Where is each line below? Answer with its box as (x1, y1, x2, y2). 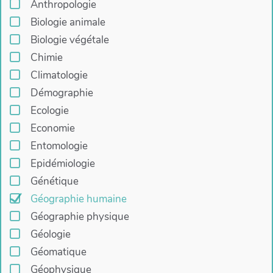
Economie (30, 121, 75, 136)
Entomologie (30, 139, 88, 154)
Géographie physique (30, 210, 129, 224)
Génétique (30, 174, 79, 189)
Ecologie (30, 104, 69, 118)
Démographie (30, 86, 93, 101)
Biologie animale (30, 15, 105, 30)
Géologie (30, 227, 71, 242)
